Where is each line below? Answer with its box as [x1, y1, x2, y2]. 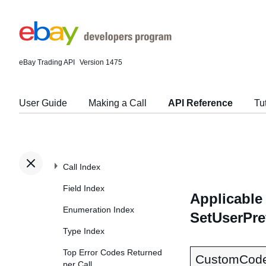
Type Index [63, 226, 104, 236]
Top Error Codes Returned [63, 248, 162, 257]
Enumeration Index [63, 205, 134, 214]
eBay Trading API [19, 58, 75, 66]
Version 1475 [80, 58, 122, 66]
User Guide [19, 98, 67, 108]
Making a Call [88, 98, 147, 108]
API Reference [168, 98, 233, 108]
